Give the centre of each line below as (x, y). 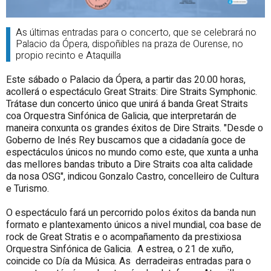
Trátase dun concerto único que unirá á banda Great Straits (127, 104)
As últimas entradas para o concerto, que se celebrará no (136, 33)
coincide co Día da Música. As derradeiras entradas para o (129, 262)
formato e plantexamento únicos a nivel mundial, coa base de (134, 225)
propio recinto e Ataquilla (68, 56)
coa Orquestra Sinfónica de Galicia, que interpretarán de (121, 116)
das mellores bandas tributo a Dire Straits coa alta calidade (129, 165)
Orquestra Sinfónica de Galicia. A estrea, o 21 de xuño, (120, 250)
